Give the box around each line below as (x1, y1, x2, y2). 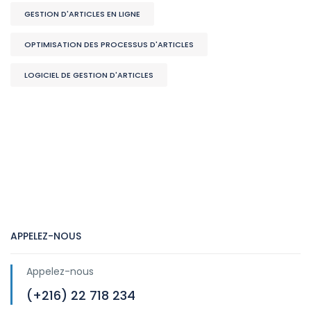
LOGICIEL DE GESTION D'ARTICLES (24, 69, 153, 81)
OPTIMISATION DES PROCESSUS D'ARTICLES (24, 38, 194, 50)
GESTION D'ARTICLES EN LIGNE (24, 8, 140, 19)
